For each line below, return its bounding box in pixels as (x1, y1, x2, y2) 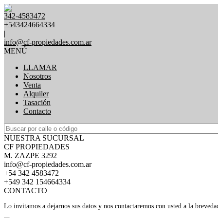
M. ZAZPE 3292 (4, 151, 57, 160)
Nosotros (23, 72, 51, 80)
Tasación (23, 98, 51, 107)
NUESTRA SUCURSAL (4, 134, 84, 142)
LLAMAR (23, 63, 57, 72)
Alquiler (23, 90, 49, 98)
